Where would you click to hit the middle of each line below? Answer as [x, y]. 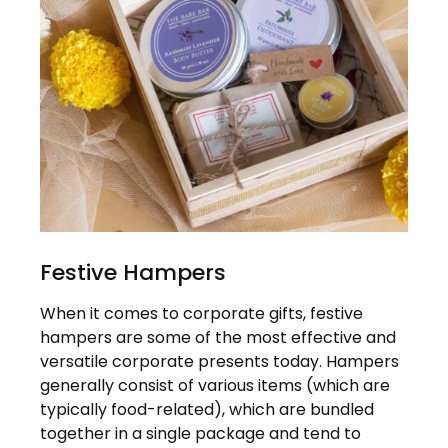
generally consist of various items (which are [215, 385]
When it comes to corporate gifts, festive [201, 313]
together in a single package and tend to [200, 433]
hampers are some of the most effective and [218, 337]
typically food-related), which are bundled [207, 409]
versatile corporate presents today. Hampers [219, 361]
